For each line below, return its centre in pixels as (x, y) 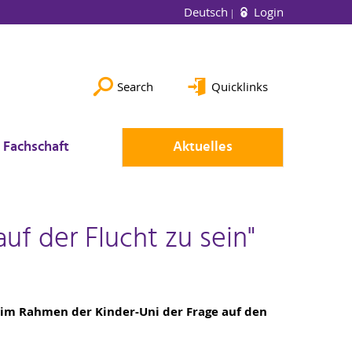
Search (135, 86)
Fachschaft (36, 147)
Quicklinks (240, 86)
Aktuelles (203, 147)
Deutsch (207, 12)
